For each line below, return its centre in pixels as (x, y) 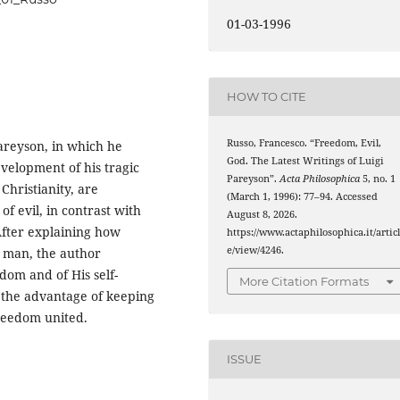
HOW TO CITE (267, 97)
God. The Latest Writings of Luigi (306, 160)
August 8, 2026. (262, 214)
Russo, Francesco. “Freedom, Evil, (304, 142)
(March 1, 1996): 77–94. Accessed (303, 196)
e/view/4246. (256, 250)
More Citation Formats (304, 282)
